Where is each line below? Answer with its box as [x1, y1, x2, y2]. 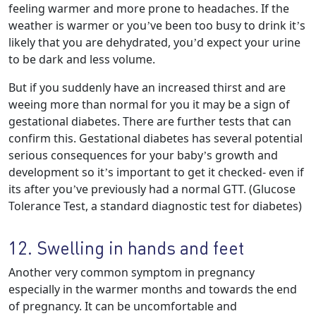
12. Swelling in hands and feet [8, 236, 244, 259]
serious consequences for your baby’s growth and [8, 147, 278, 163]
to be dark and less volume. [8, 51, 155, 67]
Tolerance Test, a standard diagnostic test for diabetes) [8, 198, 302, 214]
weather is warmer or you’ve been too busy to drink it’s [8, 18, 305, 33]
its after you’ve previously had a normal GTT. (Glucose [8, 181, 296, 197]
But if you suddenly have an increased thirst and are [8, 80, 286, 95]
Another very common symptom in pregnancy [8, 265, 255, 280]
